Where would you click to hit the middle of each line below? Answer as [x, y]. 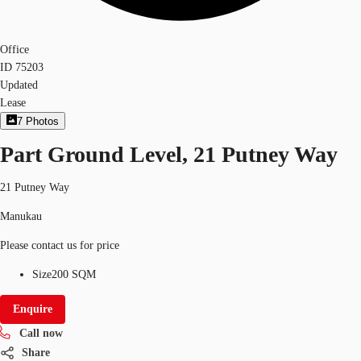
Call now [41, 333]
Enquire [33, 309]
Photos [43, 122]
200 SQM [74, 274]
